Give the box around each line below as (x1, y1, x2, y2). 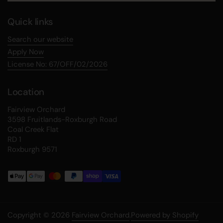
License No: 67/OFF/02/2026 (7, 59, 108, 69)
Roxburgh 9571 (7, 144, 57, 154)
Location (7, 85, 45, 98)
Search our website (7, 34, 73, 44)
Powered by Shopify (131, 210, 199, 220)
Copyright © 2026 (7, 210, 72, 220)
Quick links (7, 15, 53, 28)
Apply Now (7, 46, 44, 57)
